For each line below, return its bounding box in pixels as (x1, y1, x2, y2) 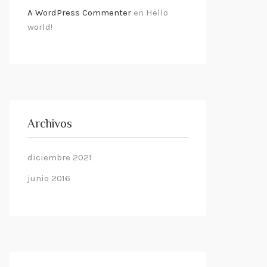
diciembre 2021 (27, 152, 92, 163)
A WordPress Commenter (27, 7, 131, 18)
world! (27, 21, 52, 32)
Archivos (27, 116, 72, 134)
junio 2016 (27, 173, 70, 184)
